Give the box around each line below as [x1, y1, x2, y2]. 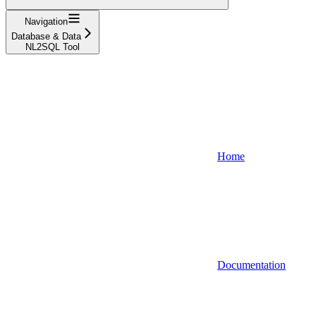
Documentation [217, 258, 286, 271]
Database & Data [11, 30, 81, 42]
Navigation [25, 16, 68, 27]
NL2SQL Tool [25, 41, 80, 52]
